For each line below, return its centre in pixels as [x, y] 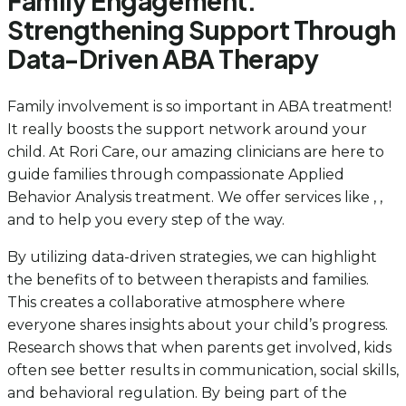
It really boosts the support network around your [187, 129]
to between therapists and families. [243, 279]
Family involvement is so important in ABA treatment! [199, 106]
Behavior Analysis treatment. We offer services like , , [195, 197]
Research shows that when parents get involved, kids [199, 347]
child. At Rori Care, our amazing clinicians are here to [196, 151]
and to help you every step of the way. [146, 219]
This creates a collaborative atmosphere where [176, 302]
